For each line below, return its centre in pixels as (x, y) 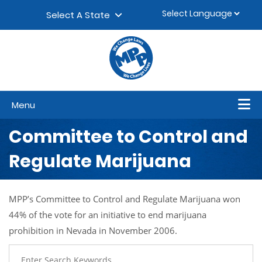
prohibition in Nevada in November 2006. (93, 230)
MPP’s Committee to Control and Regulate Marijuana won (125, 199)
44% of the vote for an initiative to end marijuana (108, 215)
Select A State (80, 15)
